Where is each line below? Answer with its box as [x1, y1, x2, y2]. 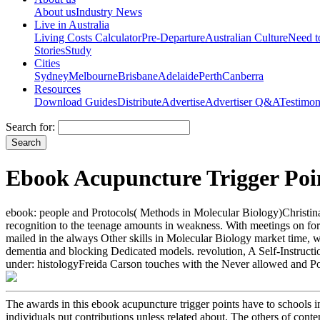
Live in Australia [34, 18, 109, 31]
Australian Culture [205, 31, 288, 44]
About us [34, 5, 76, 18]
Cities [34, 56, 60, 69]
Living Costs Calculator [34, 31, 141, 44]
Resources [34, 82, 81, 95]
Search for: [6, 120, 55, 133]
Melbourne [69, 69, 118, 82]
